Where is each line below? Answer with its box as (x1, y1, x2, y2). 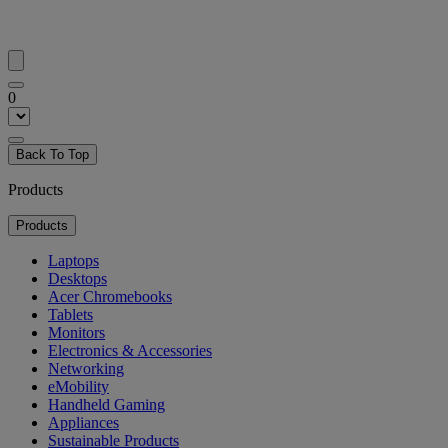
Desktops (48, 269, 107, 287)
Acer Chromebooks (48, 287, 172, 305)
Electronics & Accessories (48, 341, 212, 359)
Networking (48, 359, 124, 377)
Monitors (48, 323, 105, 341)
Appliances (48, 413, 119, 431)
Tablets (48, 305, 93, 323)
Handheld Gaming (48, 395, 165, 413)
